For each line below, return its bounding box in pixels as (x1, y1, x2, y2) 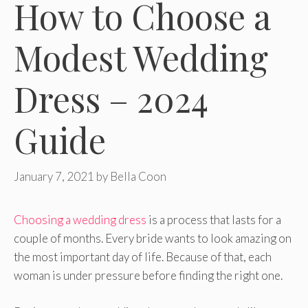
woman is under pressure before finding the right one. (14, 268, 283, 283)
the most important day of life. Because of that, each (14, 250, 272, 265)
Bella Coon (110, 169, 166, 184)
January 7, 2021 (14, 169, 94, 184)
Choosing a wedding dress (14, 212, 146, 228)
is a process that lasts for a (146, 212, 281, 228)
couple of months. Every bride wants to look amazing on (14, 231, 291, 246)
